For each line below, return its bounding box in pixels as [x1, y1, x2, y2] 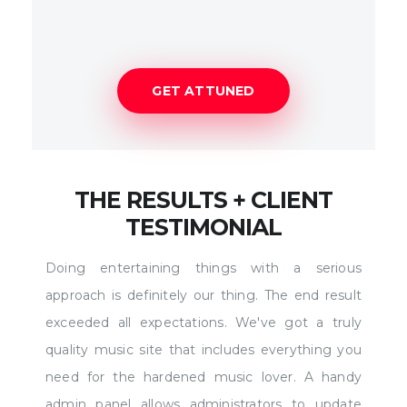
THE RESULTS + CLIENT [74, 185, 333, 213]
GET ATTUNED [152, 82, 255, 99]
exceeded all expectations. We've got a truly [45, 313, 362, 331]
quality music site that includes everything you [45, 341, 362, 358]
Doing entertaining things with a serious [45, 259, 362, 276]
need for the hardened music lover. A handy [45, 368, 362, 385]
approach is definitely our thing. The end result [45, 286, 362, 303]
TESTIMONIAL [125, 213, 282, 241]
